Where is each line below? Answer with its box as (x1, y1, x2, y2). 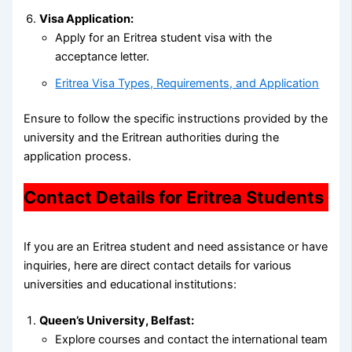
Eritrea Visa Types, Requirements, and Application (55, 75, 320, 90)
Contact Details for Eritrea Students (24, 187, 324, 208)
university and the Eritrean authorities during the (24, 130, 280, 145)
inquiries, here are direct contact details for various (24, 258, 292, 273)
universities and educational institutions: (24, 277, 237, 292)
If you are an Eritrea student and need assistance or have (24, 240, 328, 255)
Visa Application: (39, 11, 134, 26)
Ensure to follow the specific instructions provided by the (24, 112, 328, 126)
